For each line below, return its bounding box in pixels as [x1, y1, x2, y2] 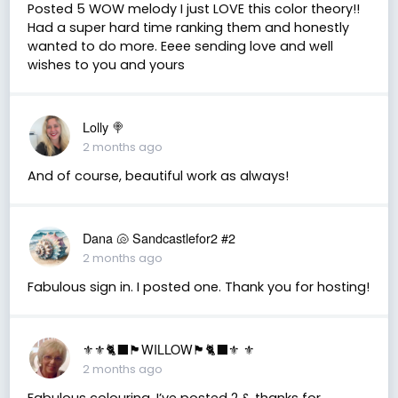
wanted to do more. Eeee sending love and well [27, 36, 333, 55]
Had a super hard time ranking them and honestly [27, 18, 349, 36]
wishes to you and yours [27, 55, 185, 74]
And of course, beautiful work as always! [27, 166, 289, 185]
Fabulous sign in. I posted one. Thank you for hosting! [27, 277, 370, 296]
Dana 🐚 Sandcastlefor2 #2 [82, 227, 235, 247]
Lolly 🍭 [82, 116, 124, 136]
